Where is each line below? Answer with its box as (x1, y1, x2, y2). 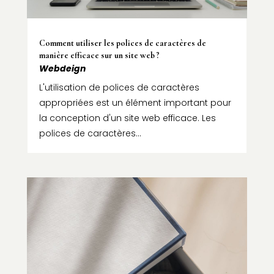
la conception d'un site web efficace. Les (39, 112, 216, 125)
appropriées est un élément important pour (39, 97, 231, 109)
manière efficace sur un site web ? (39, 50, 160, 61)
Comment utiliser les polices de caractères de (39, 38, 206, 49)
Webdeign (39, 62, 86, 75)
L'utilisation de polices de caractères (39, 81, 199, 94)
